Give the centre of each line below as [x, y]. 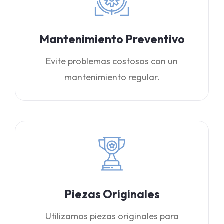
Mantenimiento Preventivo [112, 39]
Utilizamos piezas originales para [112, 216]
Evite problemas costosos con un [112, 61]
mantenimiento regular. [112, 77]
